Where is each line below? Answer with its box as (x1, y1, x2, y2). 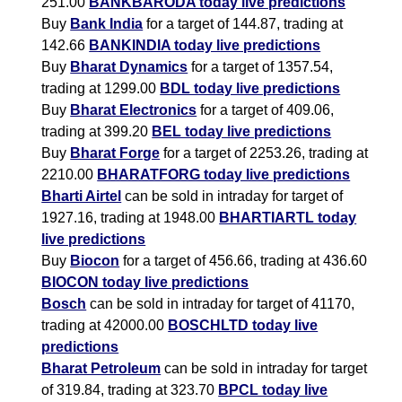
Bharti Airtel (41, 188, 122, 205)
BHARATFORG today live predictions (97, 167, 351, 183)
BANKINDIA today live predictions (89, 38, 321, 54)
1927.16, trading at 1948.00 (41, 210, 220, 226)
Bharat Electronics (70, 102, 197, 118)
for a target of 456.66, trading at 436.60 (119, 253, 368, 269)
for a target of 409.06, (197, 102, 335, 118)
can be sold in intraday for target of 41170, (86, 296, 355, 312)
